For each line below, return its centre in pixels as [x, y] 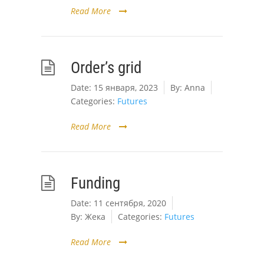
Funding [95, 183]
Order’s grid [106, 67]
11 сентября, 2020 [130, 203]
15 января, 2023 [126, 88]
